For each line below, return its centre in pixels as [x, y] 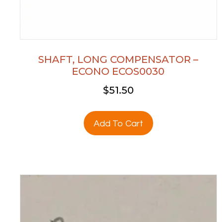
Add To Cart [118, 123]
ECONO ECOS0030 [118, 72]
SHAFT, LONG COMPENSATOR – [118, 60]
